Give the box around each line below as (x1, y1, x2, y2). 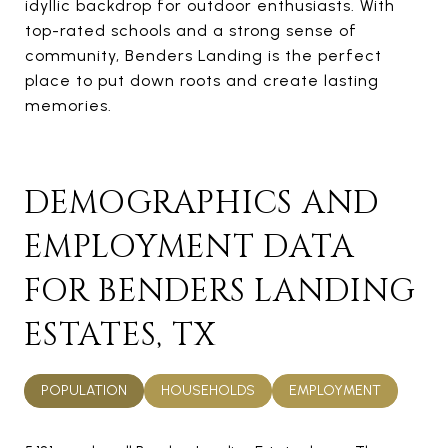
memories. (25, 95, 112, 115)
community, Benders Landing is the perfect (25, 45, 382, 65)
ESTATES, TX (24, 313, 216, 357)
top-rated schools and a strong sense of (25, 20, 357, 40)
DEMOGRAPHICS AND (24, 181, 380, 225)
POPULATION (41, 381, 127, 399)
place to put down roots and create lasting (25, 70, 379, 90)
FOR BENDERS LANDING (24, 269, 416, 313)
